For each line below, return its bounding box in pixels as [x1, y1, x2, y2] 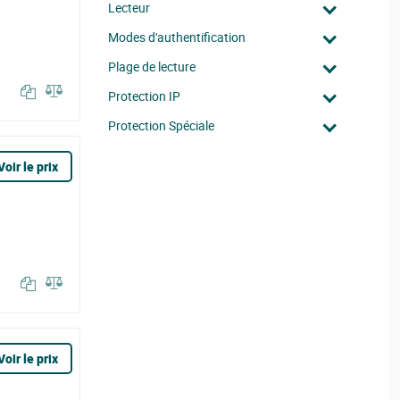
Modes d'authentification [108, 29, 246, 46]
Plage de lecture [108, 58, 196, 75]
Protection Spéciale [108, 117, 214, 134]
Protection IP [108, 87, 180, 104]
